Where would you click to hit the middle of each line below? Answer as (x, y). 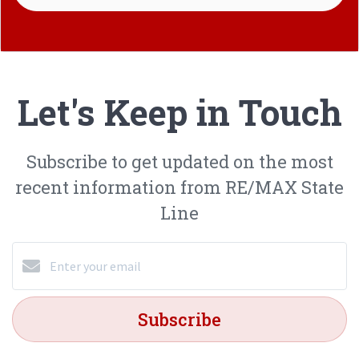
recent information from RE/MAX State (179, 187)
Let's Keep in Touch (179, 112)
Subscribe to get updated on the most (179, 161)
